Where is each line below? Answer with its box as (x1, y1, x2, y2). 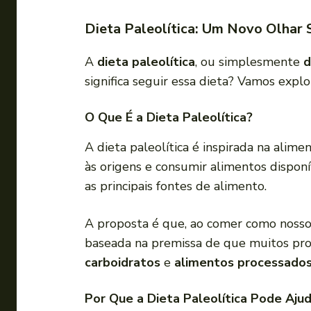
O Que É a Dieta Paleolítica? (85, 109, 253, 126)
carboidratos (85, 254, 160, 271)
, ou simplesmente (195, 53, 303, 71)
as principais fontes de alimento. (85, 178, 267, 195)
